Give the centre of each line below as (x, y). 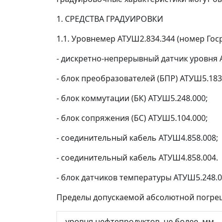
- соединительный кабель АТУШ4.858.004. (137, 158)
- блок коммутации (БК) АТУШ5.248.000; (132, 98)
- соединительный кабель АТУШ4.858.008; (137, 138)
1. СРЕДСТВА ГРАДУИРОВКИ (110, 19)
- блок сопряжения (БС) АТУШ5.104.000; (132, 118)
